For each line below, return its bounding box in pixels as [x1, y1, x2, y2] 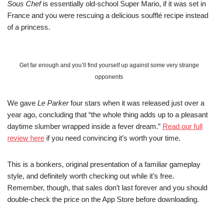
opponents [95, 73, 123, 80]
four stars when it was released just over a [69, 99, 204, 107]
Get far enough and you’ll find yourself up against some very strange [19, 62, 199, 69]
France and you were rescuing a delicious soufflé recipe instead [7, 11, 208, 19]
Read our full [163, 122, 202, 130]
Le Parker [37, 99, 69, 107]
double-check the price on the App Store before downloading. [7, 195, 199, 203]
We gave [7, 99, 37, 107]
